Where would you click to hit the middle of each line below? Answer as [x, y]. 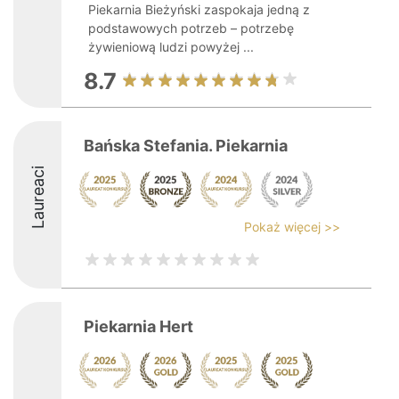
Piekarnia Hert [138, 326]
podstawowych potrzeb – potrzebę [191, 28]
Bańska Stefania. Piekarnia [186, 146]
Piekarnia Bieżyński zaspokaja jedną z [199, 9]
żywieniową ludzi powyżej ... [171, 47]
